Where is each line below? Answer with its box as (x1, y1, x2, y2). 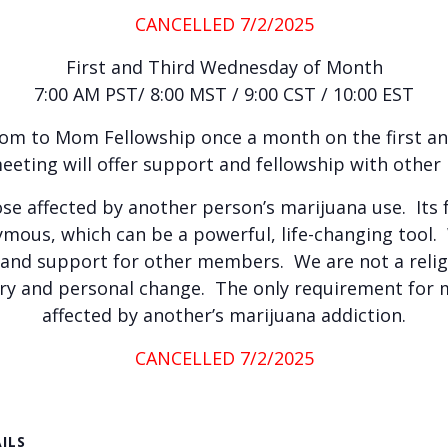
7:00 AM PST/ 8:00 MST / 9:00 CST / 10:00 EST (34, 81, 414, 106)
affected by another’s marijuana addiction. (42, 302, 406, 327)
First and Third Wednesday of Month (65, 54, 383, 79)
